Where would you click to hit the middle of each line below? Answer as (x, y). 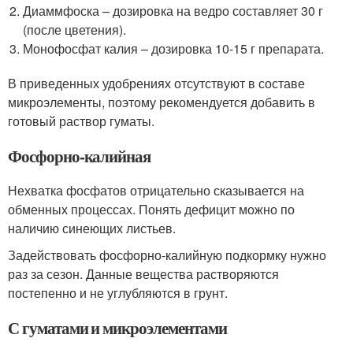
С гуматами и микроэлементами (117, 328)
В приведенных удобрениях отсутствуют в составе (156, 83)
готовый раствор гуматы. (81, 121)
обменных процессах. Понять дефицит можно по (151, 209)
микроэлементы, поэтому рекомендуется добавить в (162, 102)
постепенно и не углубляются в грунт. (118, 293)
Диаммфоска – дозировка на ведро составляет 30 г (173, 11)
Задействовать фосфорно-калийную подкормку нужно (167, 255)
